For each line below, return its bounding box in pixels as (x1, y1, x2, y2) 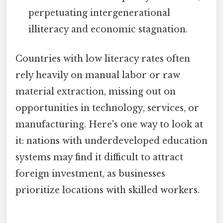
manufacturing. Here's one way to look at (15, 119, 203, 130)
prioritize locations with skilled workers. (15, 185, 200, 196)
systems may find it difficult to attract (15, 152, 183, 163)
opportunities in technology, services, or (15, 103, 199, 114)
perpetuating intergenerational (28, 7, 171, 19)
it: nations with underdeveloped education (15, 135, 208, 147)
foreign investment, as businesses (15, 168, 165, 180)
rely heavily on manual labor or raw (15, 70, 180, 81)
